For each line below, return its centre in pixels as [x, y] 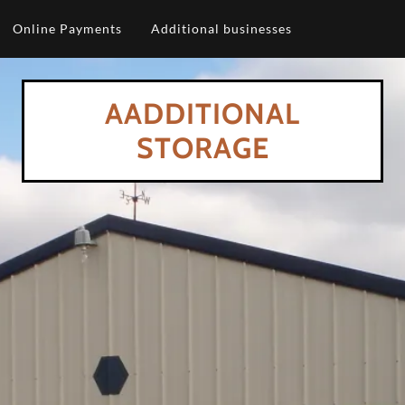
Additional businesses [221, 28]
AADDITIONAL [202, 113]
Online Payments [67, 28]
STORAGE [202, 148]
